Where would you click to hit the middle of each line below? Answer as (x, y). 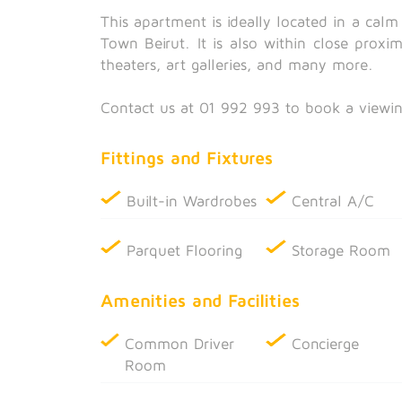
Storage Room (341, 250)
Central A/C (333, 201)
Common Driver (179, 343)
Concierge (326, 343)
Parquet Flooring (184, 250)
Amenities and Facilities (200, 300)
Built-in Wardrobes (192, 201)
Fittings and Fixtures (187, 157)
